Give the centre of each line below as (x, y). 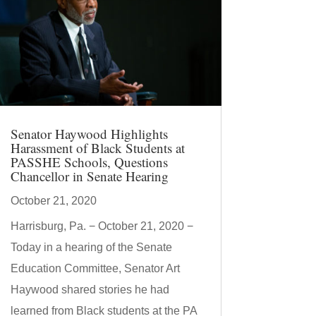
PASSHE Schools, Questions (89, 162)
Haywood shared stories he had (90, 289)
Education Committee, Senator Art (95, 268)
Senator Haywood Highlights (89, 133)
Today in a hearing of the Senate (91, 247)
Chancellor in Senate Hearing (89, 176)
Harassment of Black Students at (97, 147)
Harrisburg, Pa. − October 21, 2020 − (102, 226)
